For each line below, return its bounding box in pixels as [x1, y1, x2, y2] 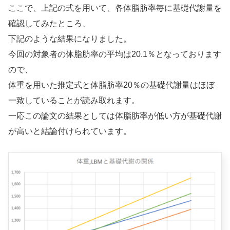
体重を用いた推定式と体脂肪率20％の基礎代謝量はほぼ [8, 80, 215, 89]
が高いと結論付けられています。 [8, 126, 131, 136]
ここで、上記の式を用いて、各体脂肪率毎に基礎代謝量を [8, 3, 222, 12]
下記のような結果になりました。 [8, 34, 131, 43]
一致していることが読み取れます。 [8, 95, 140, 105]
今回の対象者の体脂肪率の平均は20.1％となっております [8, 49, 221, 59]
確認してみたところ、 [8, 18, 90, 28]
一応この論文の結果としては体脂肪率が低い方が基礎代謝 [8, 111, 222, 120]
